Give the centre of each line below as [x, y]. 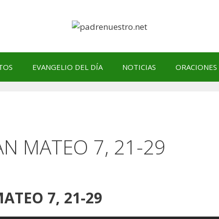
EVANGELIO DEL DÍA [67, 67]
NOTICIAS [139, 67]
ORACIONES [196, 67]
